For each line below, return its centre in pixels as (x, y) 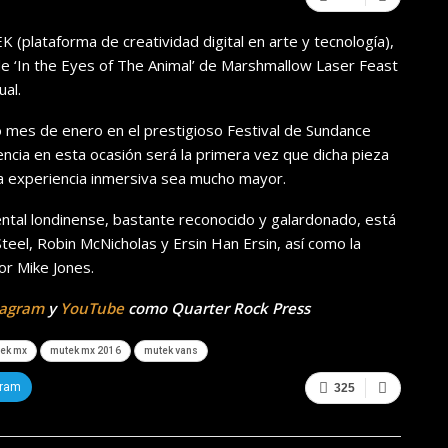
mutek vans (171, 351)
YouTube (92, 308)
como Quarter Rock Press (217, 308)
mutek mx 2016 (85, 351)
